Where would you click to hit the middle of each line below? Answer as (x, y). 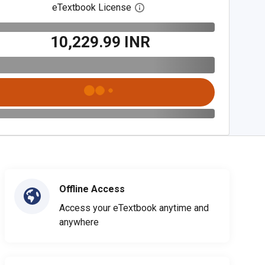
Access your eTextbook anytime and (134, 208)
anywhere (79, 222)
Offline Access (92, 189)
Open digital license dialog (199, 8)
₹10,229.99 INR (100, 42)
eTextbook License (92, 7)
